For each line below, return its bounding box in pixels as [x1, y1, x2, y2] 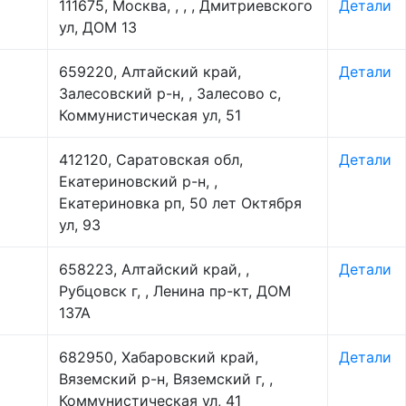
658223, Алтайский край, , [59, 260, 249, 278]
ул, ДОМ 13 [59, 18, 137, 36]
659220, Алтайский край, [59, 63, 241, 81]
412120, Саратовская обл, [59, 150, 243, 169]
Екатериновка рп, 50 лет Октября [59, 194, 302, 212]
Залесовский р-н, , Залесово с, [59, 84, 281, 102]
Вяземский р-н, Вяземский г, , [59, 370, 273, 388]
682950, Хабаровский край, [59, 348, 258, 366]
